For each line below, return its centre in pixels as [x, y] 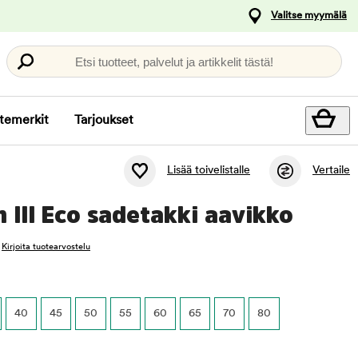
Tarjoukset [104, 121]
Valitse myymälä [309, 16]
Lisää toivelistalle [209, 171]
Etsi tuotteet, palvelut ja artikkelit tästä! [174, 62]
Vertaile [331, 171]
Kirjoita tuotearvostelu [46, 247]
